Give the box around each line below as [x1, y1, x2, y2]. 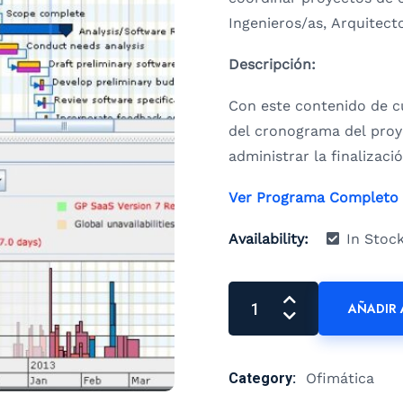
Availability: [228, 230, 309, 248]
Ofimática [306, 370, 374, 388]
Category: [228, 370, 300, 388]
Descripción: [228, 56, 316, 74]
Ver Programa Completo [228, 189, 399, 207]
